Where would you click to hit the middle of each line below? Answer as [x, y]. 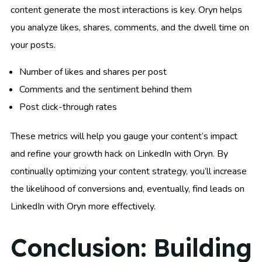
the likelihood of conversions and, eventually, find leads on [127, 189]
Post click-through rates [68, 107]
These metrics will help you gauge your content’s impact [124, 137]
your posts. [33, 45]
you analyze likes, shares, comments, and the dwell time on [130, 28]
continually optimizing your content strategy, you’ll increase [129, 172]
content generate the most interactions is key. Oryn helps [126, 10]
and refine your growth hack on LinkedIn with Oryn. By [119, 154]
